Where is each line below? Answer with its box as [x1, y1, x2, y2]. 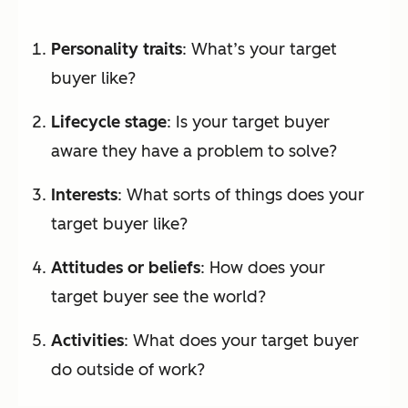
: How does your [200, 258, 325, 279]
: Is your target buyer [167, 112, 330, 133]
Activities [51, 331, 124, 352]
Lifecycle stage [51, 112, 167, 133]
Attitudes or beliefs [51, 258, 200, 279]
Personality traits [51, 39, 182, 60]
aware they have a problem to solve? [51, 141, 337, 162]
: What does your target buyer [124, 331, 359, 352]
